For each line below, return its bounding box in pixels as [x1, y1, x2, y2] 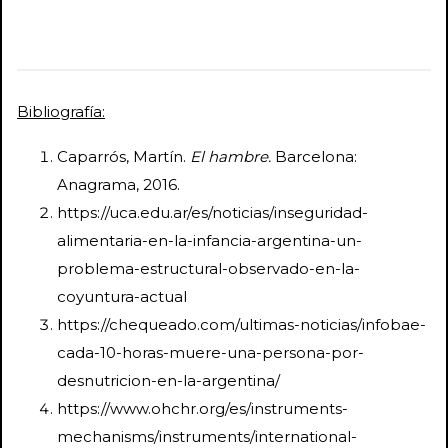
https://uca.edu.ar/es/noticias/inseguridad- [57, 202, 368, 222]
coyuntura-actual [57, 286, 187, 306]
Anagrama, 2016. [57, 174, 180, 194]
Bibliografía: [17, 101, 105, 121]
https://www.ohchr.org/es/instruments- [57, 398, 348, 418]
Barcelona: [271, 146, 357, 166]
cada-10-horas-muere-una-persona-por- [57, 342, 364, 362]
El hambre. [190, 146, 271, 166]
